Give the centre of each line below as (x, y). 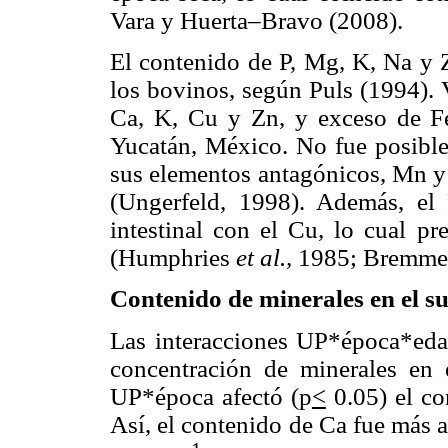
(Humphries (173, 258)
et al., (267, 258)
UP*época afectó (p (211, 396)
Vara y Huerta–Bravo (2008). (256, 20)
